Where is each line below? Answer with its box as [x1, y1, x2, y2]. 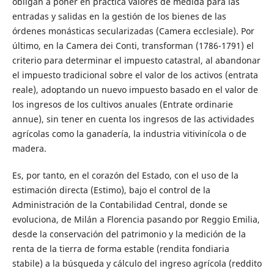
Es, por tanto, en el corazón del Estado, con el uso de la [12, 169, 239, 182]
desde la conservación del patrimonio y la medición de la [12, 228, 246, 240]
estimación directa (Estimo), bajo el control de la [12, 184, 210, 196]
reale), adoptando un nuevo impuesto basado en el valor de [12, 84, 258, 96]
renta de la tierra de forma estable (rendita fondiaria [12, 243, 229, 255]
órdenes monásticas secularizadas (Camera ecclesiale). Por [12, 25, 254, 37]
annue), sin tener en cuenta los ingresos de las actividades [12, 113, 254, 125]
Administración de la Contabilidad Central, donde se [12, 199, 228, 211]
